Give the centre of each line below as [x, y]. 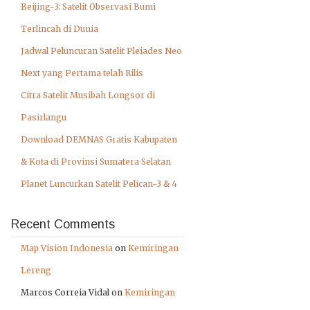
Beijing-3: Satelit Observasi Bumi [88, 7]
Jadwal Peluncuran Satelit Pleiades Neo [101, 51]
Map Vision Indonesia [67, 248]
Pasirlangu [44, 117]
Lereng [36, 270]
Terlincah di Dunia [60, 29]
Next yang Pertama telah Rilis [82, 73]
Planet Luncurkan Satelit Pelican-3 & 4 [99, 184]
